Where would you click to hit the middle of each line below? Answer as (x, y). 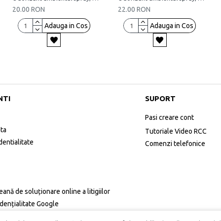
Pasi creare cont (169, 117)
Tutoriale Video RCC (176, 131)
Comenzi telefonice (175, 144)
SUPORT (160, 98)
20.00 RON (28, 9)
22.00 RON (134, 9)
